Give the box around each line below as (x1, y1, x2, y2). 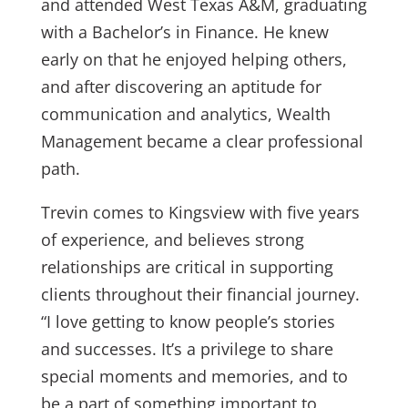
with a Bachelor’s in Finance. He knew (40, 21, 329, 43)
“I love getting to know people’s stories (40, 311, 335, 332)
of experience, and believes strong (40, 229, 304, 250)
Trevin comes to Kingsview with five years (40, 201, 360, 223)
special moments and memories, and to (40, 365, 348, 387)
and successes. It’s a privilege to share (40, 338, 333, 360)
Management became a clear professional (40, 130, 363, 152)
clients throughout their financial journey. (40, 283, 360, 305)
